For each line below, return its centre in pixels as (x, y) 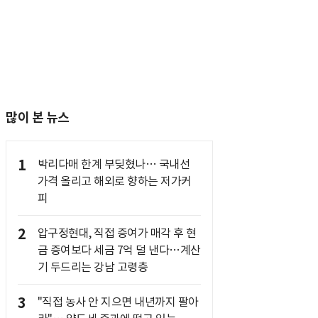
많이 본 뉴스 (38, 117)
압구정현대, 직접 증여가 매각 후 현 (117, 233)
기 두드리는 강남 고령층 (92, 267)
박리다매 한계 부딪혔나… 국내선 (113, 164)
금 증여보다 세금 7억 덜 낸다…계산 (119, 250)
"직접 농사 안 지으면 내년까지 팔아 (118, 302)
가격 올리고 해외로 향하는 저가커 (114, 181)
